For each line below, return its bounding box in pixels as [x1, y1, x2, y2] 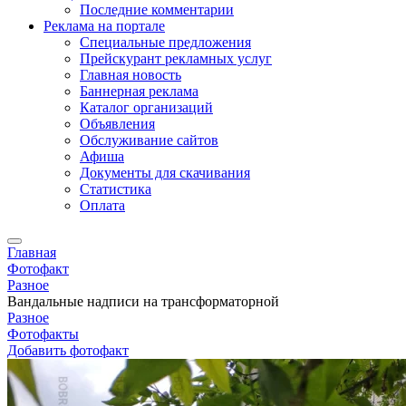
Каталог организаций [80, 100, 213, 115]
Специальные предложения [80, 34, 251, 50]
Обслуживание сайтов [80, 132, 218, 148]
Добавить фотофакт [7, 343, 129, 358]
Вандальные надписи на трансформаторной [7, 294, 279, 309]
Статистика [80, 181, 151, 197]
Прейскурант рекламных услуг [80, 51, 272, 66]
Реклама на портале [43, 18, 165, 34]
